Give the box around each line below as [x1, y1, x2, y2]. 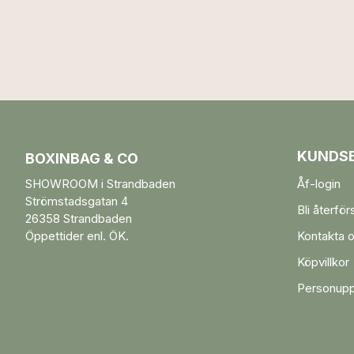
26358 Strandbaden [25, 211, 132, 226]
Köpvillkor [296, 254, 349, 269]
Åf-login [296, 176, 341, 191]
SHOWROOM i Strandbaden [25, 176, 175, 191]
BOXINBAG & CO [25, 150, 138, 167]
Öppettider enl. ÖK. [25, 228, 129, 243]
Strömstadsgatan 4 [25, 194, 128, 209]
